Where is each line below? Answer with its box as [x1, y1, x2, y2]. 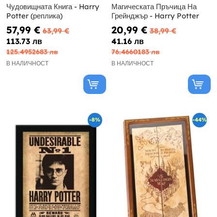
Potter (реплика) [6, 11, 62, 20]
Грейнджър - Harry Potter [111, 11, 199, 20]
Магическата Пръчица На [111, 1, 197, 11]
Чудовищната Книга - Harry [6, 1, 99, 11]
